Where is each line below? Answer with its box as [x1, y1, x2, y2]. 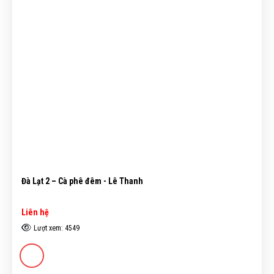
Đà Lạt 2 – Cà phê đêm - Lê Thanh [21, 176, 143, 187]
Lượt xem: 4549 [33, 224, 80, 233]
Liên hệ [21, 207, 49, 218]
